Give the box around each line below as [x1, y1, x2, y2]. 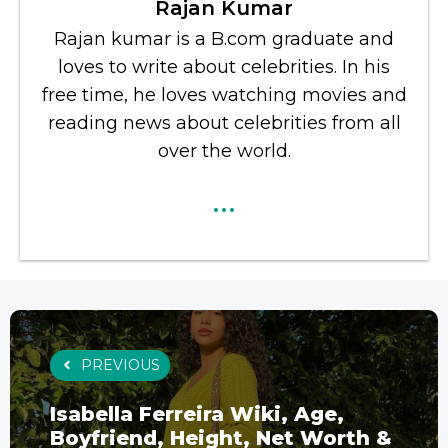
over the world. [157, 139, 291, 162]
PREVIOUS [81, 355, 160, 374]
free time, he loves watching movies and [41, 83, 407, 106]
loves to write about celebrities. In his [58, 55, 390, 78]
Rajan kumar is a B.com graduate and [54, 27, 394, 50]
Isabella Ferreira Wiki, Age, [50, 401, 344, 426]
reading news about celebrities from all [47, 111, 401, 134]
